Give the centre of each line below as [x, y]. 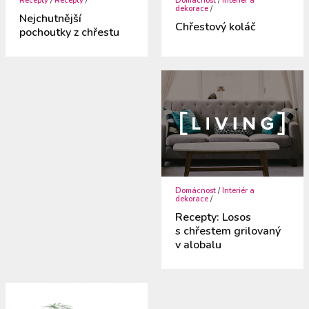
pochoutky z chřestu [70, 32]
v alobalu [198, 245]
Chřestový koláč [215, 27]
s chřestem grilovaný [228, 231]
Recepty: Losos [213, 218]
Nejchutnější [51, 18]
